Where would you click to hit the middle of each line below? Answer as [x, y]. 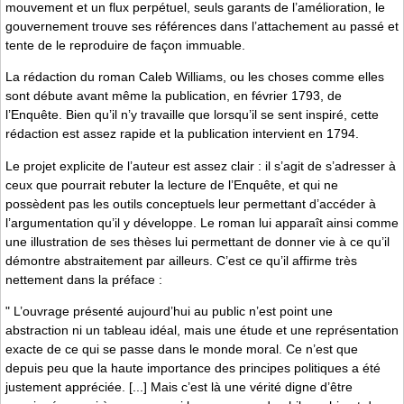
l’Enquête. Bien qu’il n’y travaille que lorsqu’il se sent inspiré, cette [192, 115]
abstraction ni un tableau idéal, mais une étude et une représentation [202, 331]
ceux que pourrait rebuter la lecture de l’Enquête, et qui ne [172, 184]
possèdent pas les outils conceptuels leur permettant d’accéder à [191, 203]
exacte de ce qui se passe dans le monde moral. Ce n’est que [182, 349]
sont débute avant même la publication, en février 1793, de [174, 96]
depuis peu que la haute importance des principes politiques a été [193, 368]
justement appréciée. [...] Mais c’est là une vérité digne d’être [179, 387]
